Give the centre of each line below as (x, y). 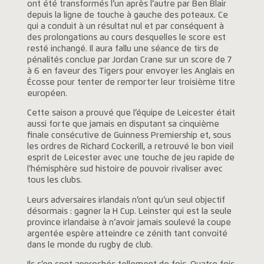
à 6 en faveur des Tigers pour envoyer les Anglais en (131, 71)
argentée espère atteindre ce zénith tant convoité (127, 234)
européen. (47, 93)
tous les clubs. (54, 181)
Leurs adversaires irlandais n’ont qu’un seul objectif (126, 200)
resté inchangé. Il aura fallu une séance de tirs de (123, 49)
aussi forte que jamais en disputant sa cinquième (123, 125)
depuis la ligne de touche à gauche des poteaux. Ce (127, 15)
